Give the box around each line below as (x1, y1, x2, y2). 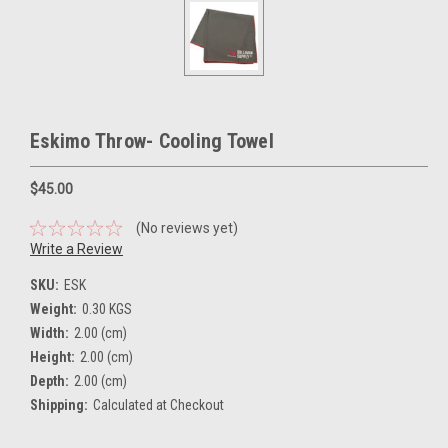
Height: (30, 348, 75, 365)
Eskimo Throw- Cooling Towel (30, 129, 274, 153)
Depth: (30, 372, 69, 389)
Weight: (30, 300, 77, 317)
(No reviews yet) (135, 219, 238, 236)
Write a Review (30, 240, 123, 257)
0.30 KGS (81, 300, 132, 317)
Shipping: (30, 396, 88, 413)
